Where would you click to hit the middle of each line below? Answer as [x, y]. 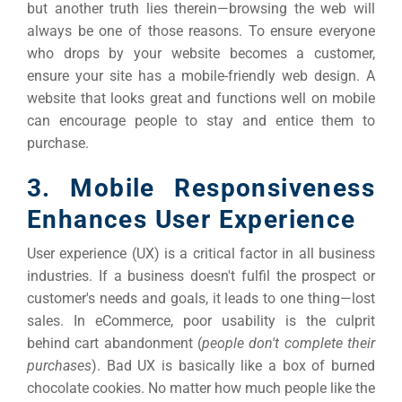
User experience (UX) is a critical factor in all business [201, 253]
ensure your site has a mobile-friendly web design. [197, 75]
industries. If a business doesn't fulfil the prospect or [201, 275]
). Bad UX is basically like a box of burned [233, 365]
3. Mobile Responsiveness [201, 188]
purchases [59, 365]
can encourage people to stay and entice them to [201, 120]
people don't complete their [288, 343]
